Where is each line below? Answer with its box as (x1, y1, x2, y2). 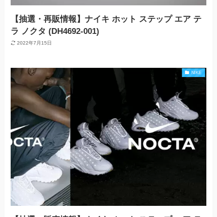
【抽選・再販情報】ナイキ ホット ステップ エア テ (11, 14, 202, 24)
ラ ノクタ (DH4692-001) (11, 26, 100, 36)
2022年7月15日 (16, 40, 52, 46)
